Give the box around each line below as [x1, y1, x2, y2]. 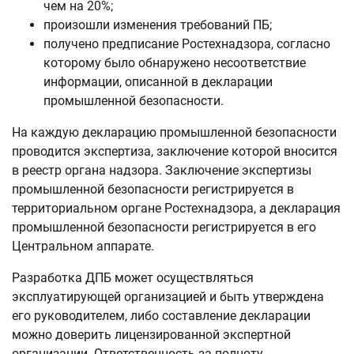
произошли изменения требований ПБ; [43, 17, 272, 32]
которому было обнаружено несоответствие [43, 55, 306, 70]
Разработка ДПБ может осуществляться [12, 270, 254, 285]
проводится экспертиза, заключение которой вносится [12, 144, 337, 159]
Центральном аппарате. [12, 239, 154, 254]
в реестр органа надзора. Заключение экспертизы [12, 163, 311, 178]
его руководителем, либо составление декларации [12, 308, 311, 323]
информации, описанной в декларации [43, 74, 273, 89]
